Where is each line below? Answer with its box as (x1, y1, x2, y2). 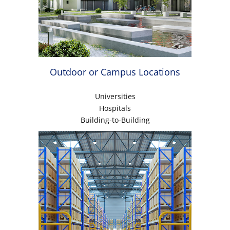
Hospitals (99, 103, 131, 113)
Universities (94, 91, 136, 102)
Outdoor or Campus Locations (50, 66, 180, 79)
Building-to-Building (80, 115, 150, 125)
